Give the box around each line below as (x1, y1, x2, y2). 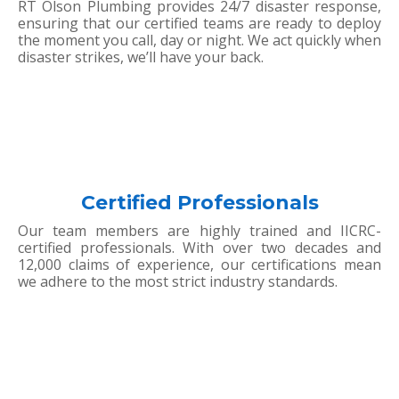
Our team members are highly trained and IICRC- (18, 221, 381, 241)
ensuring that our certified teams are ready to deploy (18, 13, 381, 34)
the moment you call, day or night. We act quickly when (18, 30, 381, 51)
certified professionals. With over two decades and (18, 238, 381, 258)
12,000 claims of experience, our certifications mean (18, 255, 381, 275)
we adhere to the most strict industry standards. (18, 272, 338, 292)
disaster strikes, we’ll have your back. (18, 47, 264, 68)
